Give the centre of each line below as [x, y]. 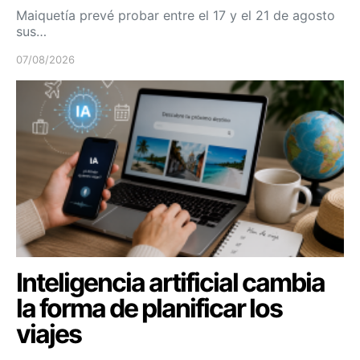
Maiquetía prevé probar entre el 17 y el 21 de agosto [176, 15]
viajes [49, 333]
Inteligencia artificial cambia [170, 282]
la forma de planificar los [149, 308]
